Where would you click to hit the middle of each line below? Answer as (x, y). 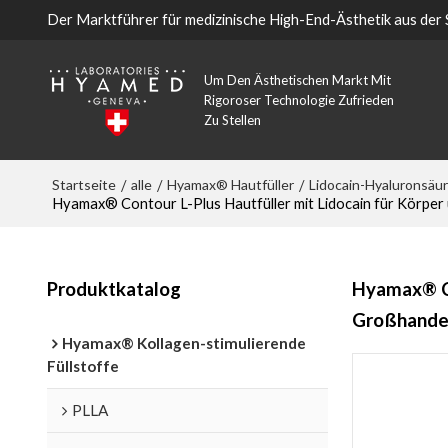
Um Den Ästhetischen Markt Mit (297, 80)
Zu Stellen (232, 120)
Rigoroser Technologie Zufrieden (298, 100)
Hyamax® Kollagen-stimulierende (183, 342)
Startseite (83, 184)
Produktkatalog (113, 288)
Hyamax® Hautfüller (230, 184)
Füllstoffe (82, 365)
